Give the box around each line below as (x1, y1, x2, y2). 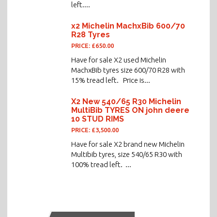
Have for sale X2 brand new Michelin (71, 140, 185, 148)
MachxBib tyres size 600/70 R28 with (71, 66, 185, 74)
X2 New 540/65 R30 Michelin (71, 97, 181, 106)
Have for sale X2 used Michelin (71, 56, 166, 64)
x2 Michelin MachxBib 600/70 (71, 21, 185, 31)
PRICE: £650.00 (71, 42, 114, 49)
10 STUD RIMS (71, 114, 124, 124)
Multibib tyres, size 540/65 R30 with (71, 150, 182, 158)
